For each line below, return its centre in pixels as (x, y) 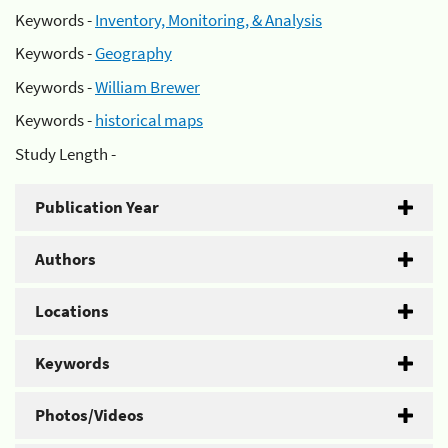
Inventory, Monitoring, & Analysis (208, 19)
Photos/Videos (89, 414)
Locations (72, 310)
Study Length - (65, 153)
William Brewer (147, 86)
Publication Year (97, 206)
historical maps (149, 120)
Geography (133, 53)
